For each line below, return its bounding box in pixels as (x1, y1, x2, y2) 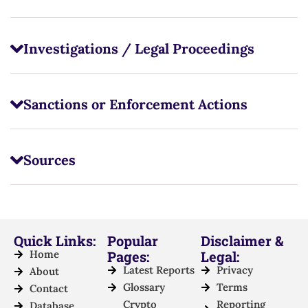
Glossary (122, 280, 165, 294)
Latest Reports (122, 263, 195, 277)
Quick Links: (14, 232, 96, 250)
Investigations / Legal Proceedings (23, 40, 254, 58)
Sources (23, 151, 76, 169)
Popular (107, 232, 158, 250)
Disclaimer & (201, 232, 283, 250)
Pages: (107, 247, 149, 266)
